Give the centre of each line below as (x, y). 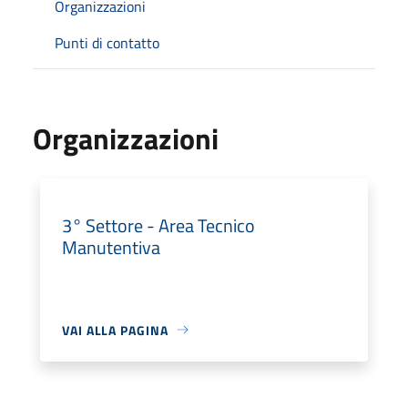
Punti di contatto (107, 42)
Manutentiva (111, 247)
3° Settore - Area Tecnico (158, 225)
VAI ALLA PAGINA (115, 330)
